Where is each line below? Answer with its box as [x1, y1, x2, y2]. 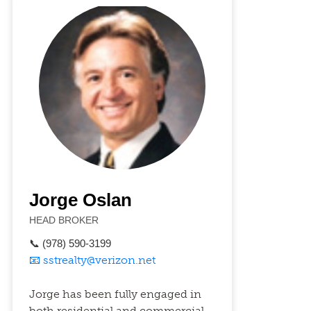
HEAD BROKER [28, 215, 99, 226]
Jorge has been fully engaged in [28, 287, 201, 301]
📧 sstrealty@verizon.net [28, 253, 155, 267]
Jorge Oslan [28, 190, 132, 210]
